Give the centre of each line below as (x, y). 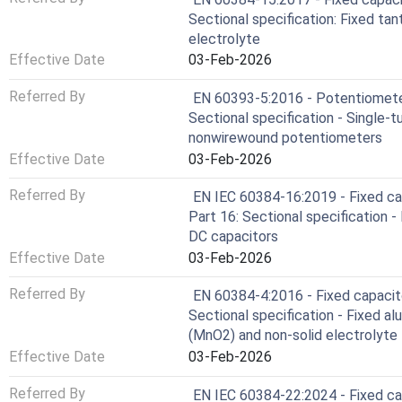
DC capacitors (233, 237)
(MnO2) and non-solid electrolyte (293, 336)
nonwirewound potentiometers (285, 138)
